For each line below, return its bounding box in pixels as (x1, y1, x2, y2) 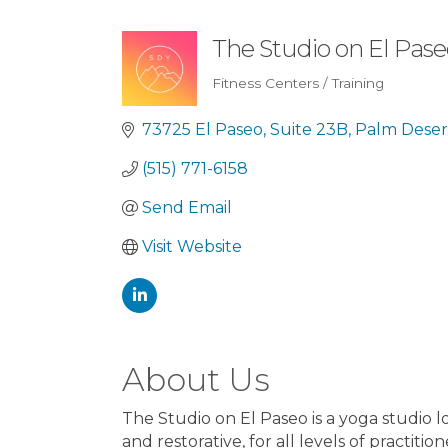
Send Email (142, 198, 232, 218)
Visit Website (142, 237, 242, 257)
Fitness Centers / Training (212, 75, 384, 92)
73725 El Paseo (142, 120, 263, 140)
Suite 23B (270, 120, 348, 140)
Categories (211, 85, 337, 115)
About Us (122, 360, 270, 400)
